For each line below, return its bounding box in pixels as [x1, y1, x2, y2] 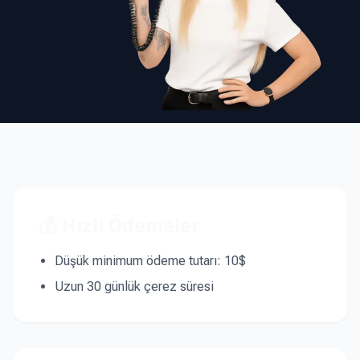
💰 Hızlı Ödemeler [39, 214, 199, 237]
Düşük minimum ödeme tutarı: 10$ [55, 252, 246, 268]
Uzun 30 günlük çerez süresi [55, 278, 214, 294]
